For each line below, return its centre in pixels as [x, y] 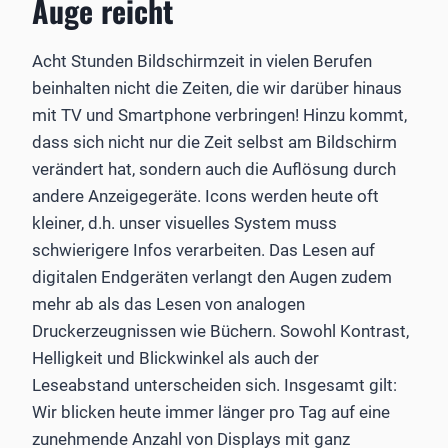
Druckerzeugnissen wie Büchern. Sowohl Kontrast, [220, 330]
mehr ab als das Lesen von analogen [168, 303]
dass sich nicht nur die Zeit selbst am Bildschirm [214, 141]
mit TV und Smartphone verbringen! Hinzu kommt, [219, 114]
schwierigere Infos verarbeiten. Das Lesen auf [203, 249]
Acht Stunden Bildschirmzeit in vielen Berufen [202, 60]
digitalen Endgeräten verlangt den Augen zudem [212, 276]
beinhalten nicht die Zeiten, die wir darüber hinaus [217, 87]
